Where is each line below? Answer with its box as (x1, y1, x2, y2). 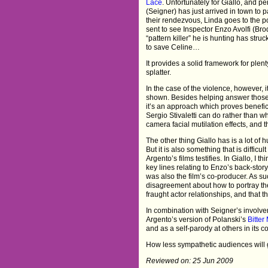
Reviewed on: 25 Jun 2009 (146, 256, 234, 265)
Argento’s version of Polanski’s (146, 215, 248, 224)
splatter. (146, 68, 172, 77)
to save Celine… (146, 42, 200, 51)
